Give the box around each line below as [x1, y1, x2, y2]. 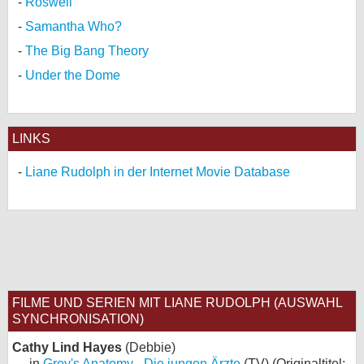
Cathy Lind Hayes [12, 340, 122, 354]
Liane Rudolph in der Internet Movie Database [25, 165, 290, 179]
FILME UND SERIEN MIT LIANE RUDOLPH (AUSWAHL [12, 296, 343, 310]
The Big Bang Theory [25, 44, 149, 58]
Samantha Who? [25, 19, 122, 33]
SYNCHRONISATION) [12, 312, 144, 326]
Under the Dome [25, 68, 120, 82]
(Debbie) [122, 340, 175, 354]
